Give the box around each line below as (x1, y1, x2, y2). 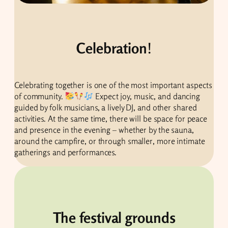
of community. (14, 91, 65, 102)
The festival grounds (52, 209, 176, 227)
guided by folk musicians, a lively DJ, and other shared (14, 102, 197, 113)
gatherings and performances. (14, 147, 117, 158)
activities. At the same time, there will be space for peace (14, 113, 208, 124)
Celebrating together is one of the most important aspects (14, 80, 213, 91)
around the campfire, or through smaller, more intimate (14, 136, 205, 147)
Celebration (76, 39, 147, 57)
